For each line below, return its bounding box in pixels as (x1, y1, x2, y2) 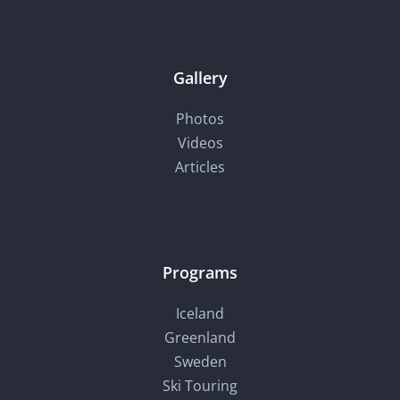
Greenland (164, 328, 236, 348)
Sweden (173, 352, 227, 372)
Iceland (176, 304, 224, 324)
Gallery (172, 67, 228, 89)
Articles (175, 157, 225, 178)
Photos (176, 109, 224, 129)
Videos (177, 133, 223, 154)
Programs (162, 262, 237, 284)
